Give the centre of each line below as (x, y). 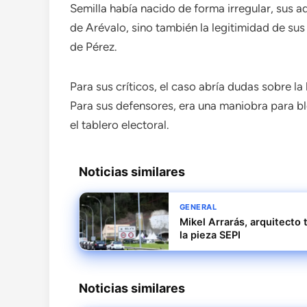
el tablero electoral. (120, 125)
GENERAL (198, 207)
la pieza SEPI (210, 235)
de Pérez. (94, 47)
